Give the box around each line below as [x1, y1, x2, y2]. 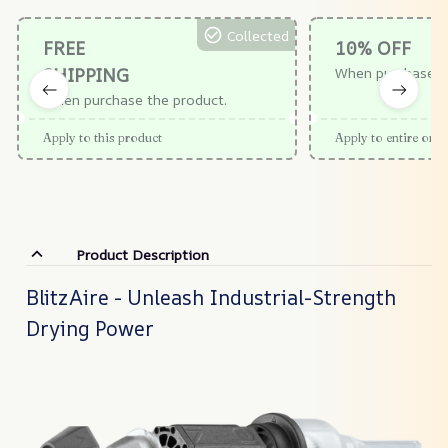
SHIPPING [43, 63, 129, 88]
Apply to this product [43, 130, 162, 146]
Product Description [75, 244, 209, 264]
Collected [227, 25, 289, 45]
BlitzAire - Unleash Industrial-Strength [26, 283, 396, 311]
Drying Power [26, 314, 154, 342]
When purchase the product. [43, 90, 227, 110]
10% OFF [335, 36, 411, 61]
